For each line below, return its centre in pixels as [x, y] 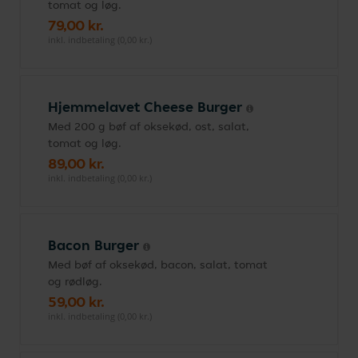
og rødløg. [75, 281]
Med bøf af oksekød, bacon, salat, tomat [158, 265]
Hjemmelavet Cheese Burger [147, 107]
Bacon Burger [95, 245]
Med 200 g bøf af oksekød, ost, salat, [149, 126]
